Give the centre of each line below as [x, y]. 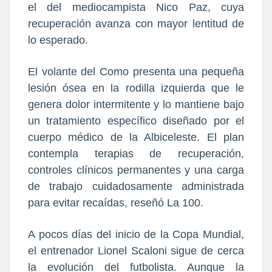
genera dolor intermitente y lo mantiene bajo [136, 105]
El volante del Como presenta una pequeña [136, 72]
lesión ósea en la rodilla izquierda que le [136, 88]
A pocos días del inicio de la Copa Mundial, [136, 235]
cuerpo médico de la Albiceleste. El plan [136, 138]
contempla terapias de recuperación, [136, 154]
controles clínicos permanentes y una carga [136, 170]
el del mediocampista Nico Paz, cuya [136, 8]
